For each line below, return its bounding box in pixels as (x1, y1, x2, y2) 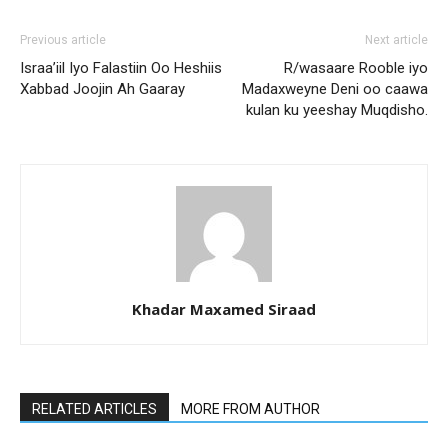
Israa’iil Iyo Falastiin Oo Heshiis (20, 58, 222, 77)
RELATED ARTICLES (32, 400, 157, 417)
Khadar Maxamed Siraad (132, 298, 316, 319)
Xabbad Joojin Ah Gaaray (20, 79, 185, 98)
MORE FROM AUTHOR (181, 400, 320, 417)
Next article (365, 32, 428, 47)
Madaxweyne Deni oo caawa (242, 79, 428, 98)
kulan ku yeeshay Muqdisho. (246, 100, 428, 119)
